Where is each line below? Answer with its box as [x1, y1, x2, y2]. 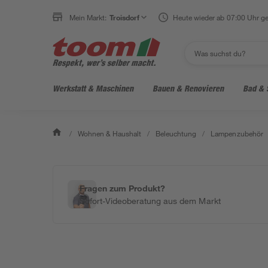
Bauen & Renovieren [153, 83, 224, 93]
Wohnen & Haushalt [78, 129, 142, 138]
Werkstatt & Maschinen [53, 83, 133, 93]
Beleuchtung [156, 129, 197, 138]
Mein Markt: [69, 13, 107, 22]
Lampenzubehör [211, 129, 263, 138]
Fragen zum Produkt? [80, 183, 166, 193]
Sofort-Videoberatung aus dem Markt [80, 196, 221, 206]
